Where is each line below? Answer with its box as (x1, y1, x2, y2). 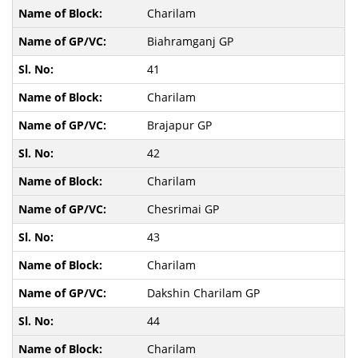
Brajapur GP (146, 117, 215, 133)
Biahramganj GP (146, 33, 237, 49)
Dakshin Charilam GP (146, 284, 263, 300)
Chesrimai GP (146, 201, 222, 217)
